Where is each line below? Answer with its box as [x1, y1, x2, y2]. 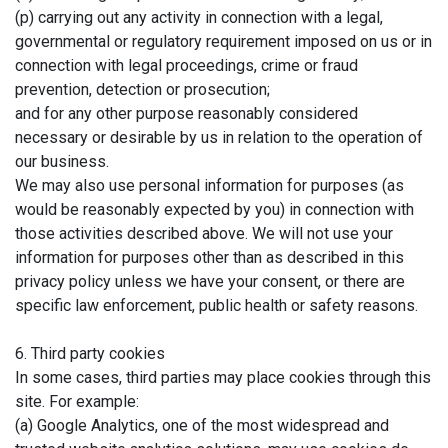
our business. [15, 151, 109, 171]
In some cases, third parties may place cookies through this [15, 367, 431, 387]
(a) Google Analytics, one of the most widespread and [15, 415, 389, 435]
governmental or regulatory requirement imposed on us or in [15, 31, 432, 51]
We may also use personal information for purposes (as [15, 175, 404, 195]
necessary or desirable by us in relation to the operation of [15, 127, 423, 147]
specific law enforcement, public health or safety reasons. [15, 295, 418, 315]
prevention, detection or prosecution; [15, 79, 270, 99]
